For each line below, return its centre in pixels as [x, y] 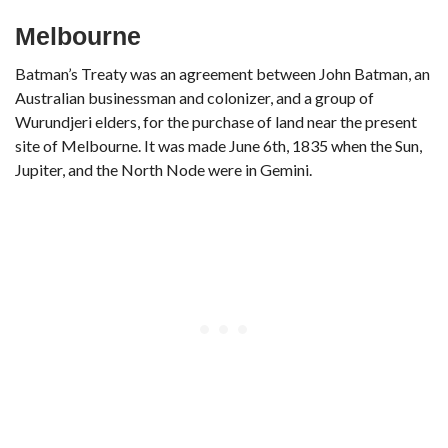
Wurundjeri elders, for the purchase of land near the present [216, 122]
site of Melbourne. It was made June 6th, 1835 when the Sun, [218, 146]
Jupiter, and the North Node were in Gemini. [163, 170]
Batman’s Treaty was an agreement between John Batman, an [222, 74]
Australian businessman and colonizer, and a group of [194, 98]
